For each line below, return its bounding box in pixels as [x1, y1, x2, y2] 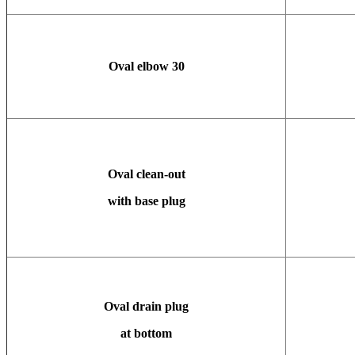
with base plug [107, 193, 185, 208]
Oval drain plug [104, 299, 189, 313]
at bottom [120, 326, 172, 340]
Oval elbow [108, 59, 169, 73]
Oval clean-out [107, 166, 185, 181]
